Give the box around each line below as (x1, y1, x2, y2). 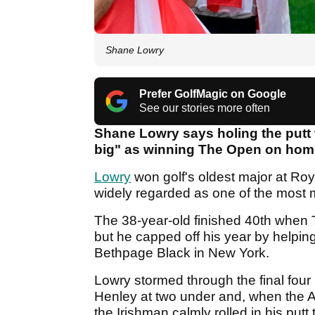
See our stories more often (139, 102, 270, 115)
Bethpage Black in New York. (94, 245, 273, 261)
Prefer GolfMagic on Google (139, 88, 286, 101)
